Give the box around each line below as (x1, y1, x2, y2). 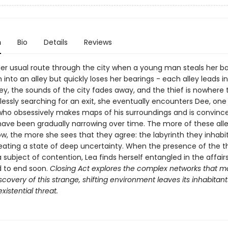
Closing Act (49, 163, 92, 174)
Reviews (83, 37, 112, 47)
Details (43, 37, 68, 47)
